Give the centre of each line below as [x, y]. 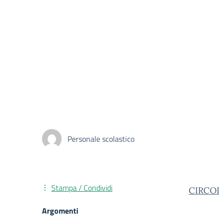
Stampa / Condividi [82, 188]
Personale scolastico [101, 139]
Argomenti [60, 211]
